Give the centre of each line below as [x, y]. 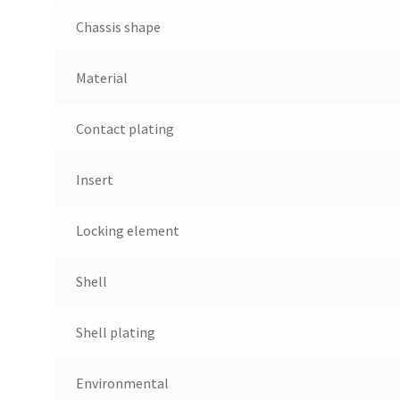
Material [101, 77]
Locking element [127, 230]
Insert [94, 179]
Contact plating [125, 128]
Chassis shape [118, 26]
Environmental [122, 383]
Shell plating [115, 332]
